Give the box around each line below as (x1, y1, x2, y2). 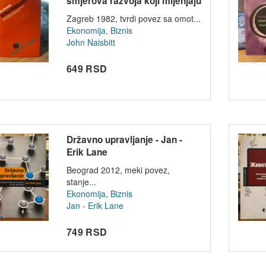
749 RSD (66, 225, 107, 239)
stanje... (66, 176, 97, 188)
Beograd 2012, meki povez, (66, 164, 170, 176)
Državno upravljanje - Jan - (66, 133, 183, 147)
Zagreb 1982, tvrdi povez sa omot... (66, 12, 201, 25)
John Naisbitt (66, 36, 116, 49)
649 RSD (66, 62, 107, 76)
